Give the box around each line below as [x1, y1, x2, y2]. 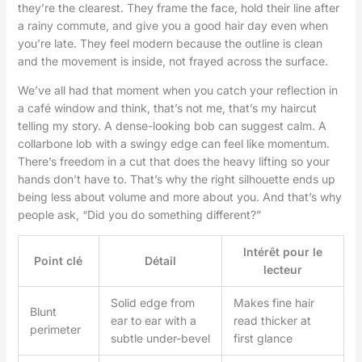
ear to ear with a [110, 313, 196, 327]
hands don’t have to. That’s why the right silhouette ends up [17, 171, 335, 186]
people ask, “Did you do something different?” [17, 207, 261, 221]
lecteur [263, 262, 302, 276]
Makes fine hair [233, 295, 314, 309]
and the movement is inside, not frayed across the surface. [17, 53, 328, 68]
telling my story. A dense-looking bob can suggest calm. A [17, 118, 326, 133]
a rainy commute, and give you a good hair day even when [17, 18, 328, 32]
